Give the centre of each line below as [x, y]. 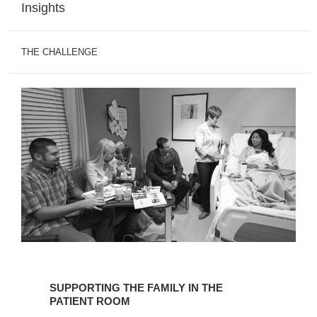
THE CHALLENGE [59, 52]
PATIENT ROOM [90, 301]
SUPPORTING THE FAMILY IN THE [136, 287]
